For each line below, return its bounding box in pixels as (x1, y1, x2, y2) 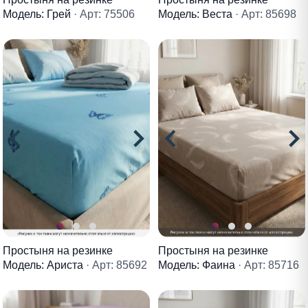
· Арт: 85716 (238, 259, 299, 272)
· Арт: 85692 (86, 259, 147, 272)
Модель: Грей (3, 8, 74, 20)
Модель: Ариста (3, 259, 86, 272)
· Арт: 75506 (74, 8, 135, 20)
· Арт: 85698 (235, 8, 296, 20)
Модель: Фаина (158, 259, 238, 272)
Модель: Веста (158, 8, 235, 20)
